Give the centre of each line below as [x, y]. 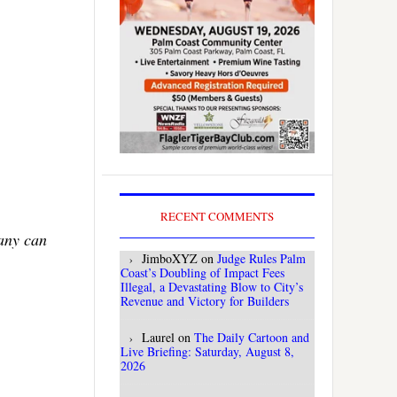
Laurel [158, 338]
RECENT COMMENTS [217, 217]
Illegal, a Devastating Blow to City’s [212, 287]
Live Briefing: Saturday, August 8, [207, 352]
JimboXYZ [170, 259]
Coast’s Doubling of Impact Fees [202, 273]
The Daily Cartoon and [252, 338]
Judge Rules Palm [261, 259]
